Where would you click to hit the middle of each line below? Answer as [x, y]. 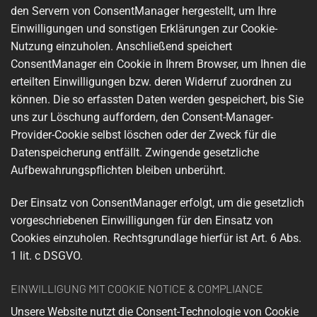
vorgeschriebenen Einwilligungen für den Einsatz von [142, 220]
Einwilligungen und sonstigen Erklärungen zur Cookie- [144, 28]
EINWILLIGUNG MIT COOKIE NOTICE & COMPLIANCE [137, 288]
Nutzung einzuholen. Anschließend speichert [121, 46]
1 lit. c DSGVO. [47, 255]
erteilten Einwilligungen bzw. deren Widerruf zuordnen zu [151, 81]
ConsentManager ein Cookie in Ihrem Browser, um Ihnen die [158, 64]
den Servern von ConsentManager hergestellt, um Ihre [143, 11]
